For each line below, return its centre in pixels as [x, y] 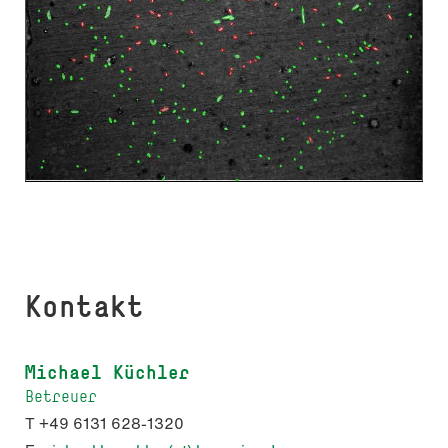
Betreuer [61, 396]
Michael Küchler [107, 372]
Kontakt [84, 306]
